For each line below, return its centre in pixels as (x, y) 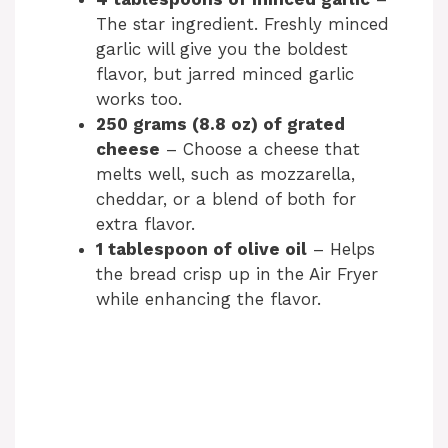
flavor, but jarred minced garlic (225, 73)
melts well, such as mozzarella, (225, 173)
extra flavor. (145, 223)
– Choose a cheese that (260, 148)
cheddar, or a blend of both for (226, 198)
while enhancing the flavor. (208, 298)
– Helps (341, 248)
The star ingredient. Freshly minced (242, 23)
